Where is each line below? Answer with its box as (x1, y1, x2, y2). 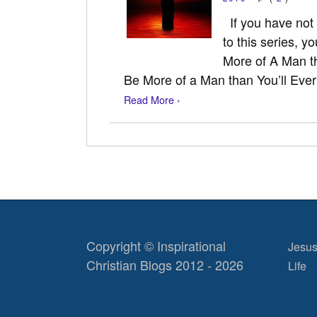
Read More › (124, 91, 180, 107)
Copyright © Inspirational (86, 236, 226, 255)
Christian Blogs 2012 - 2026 (86, 255, 243, 274)
